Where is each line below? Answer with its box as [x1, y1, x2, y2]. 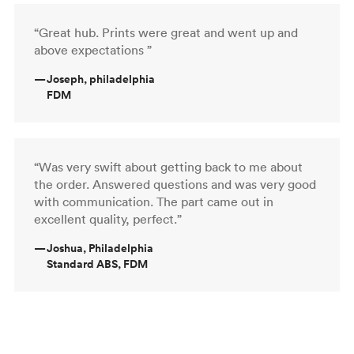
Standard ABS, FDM [47, 255, 148, 272]
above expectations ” [34, 41, 152, 58]
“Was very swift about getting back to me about [34, 158, 303, 175]
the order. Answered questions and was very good [34, 175, 316, 192]
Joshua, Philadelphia [47, 239, 153, 256]
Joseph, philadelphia [47, 70, 155, 87]
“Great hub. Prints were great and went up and [34, 24, 298, 40]
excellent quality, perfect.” [34, 210, 182, 227]
